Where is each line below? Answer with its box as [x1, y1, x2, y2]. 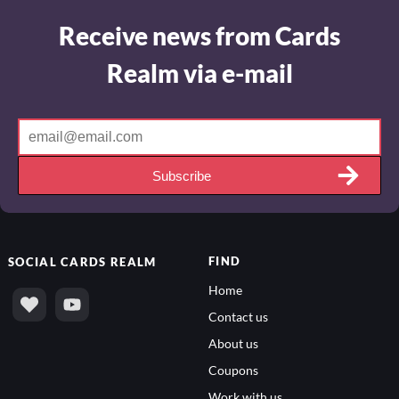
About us [208, 338, 258, 354]
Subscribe [152, 170, 211, 186]
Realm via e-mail [106, 61, 293, 91]
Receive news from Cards [59, 23, 340, 53]
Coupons [208, 365, 258, 381]
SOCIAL [8, 257, 61, 272]
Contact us [208, 312, 268, 328]
